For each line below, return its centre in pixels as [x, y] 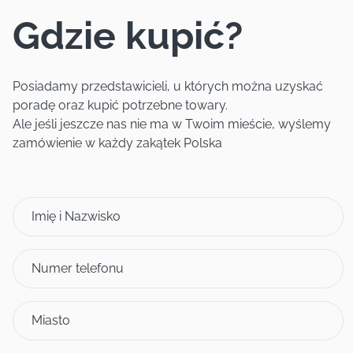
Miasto [51, 320]
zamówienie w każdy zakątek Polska [117, 143]
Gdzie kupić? [128, 35]
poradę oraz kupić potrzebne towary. [120, 105]
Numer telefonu [78, 268]
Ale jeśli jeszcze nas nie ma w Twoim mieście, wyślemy [172, 124]
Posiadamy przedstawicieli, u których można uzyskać [168, 86]
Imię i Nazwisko [76, 216]
